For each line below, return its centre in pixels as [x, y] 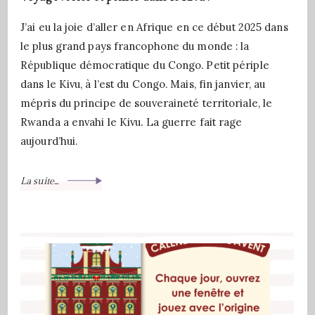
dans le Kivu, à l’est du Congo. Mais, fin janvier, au [143, 84]
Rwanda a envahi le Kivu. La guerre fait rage [131, 122]
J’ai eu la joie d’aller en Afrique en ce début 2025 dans [154, 27]
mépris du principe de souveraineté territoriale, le [147, 103]
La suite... [40, 181]
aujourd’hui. [49, 141]
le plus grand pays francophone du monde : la [135, 46]
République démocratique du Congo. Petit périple [145, 65]
